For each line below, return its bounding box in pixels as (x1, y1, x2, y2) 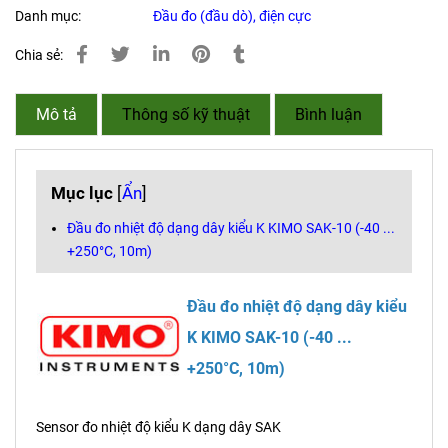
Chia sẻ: (15, 47, 63, 64)
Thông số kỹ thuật (122, 105, 250, 124)
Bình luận (295, 105, 362, 124)
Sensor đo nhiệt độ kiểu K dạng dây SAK (36, 419, 281, 436)
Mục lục (51, 183, 113, 203)
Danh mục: (15, 8, 84, 25)
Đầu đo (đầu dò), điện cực (153, 8, 312, 25)
